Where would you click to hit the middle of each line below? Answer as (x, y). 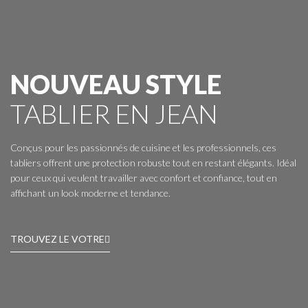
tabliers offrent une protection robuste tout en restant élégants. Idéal (153, 163)
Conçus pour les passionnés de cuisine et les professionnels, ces (143, 148)
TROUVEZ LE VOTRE (57, 239)
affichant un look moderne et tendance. (90, 193)
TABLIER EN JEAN (114, 114)
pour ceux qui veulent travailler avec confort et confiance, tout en (144, 178)
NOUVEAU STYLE (116, 84)
